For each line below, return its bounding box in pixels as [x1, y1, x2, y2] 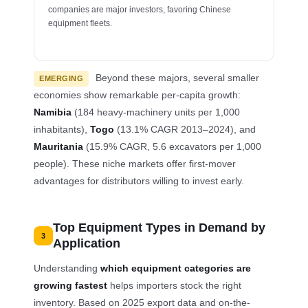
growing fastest [34, 279, 108, 291]
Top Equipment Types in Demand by [53, 220, 266, 234]
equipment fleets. [48, 18, 113, 28]
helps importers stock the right [107, 279, 242, 291]
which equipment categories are [100, 262, 252, 274]
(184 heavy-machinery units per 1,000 [71, 106, 241, 118]
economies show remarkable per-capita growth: [34, 89, 241, 100]
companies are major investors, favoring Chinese [48, 4, 232, 14]
